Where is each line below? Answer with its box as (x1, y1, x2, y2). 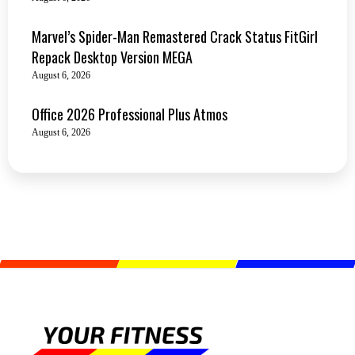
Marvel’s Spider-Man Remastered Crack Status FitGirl (32, 25, 318, 47)
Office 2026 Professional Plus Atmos (32, 103, 227, 124)
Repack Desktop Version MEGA (32, 46, 193, 67)
